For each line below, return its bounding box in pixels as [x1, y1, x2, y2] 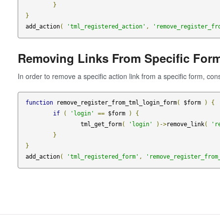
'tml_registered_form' [66, 153, 139, 161]
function [25, 99, 53, 107]
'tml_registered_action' [66, 23, 146, 30]
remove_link [166, 121, 204, 128]
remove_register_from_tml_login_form [53, 99, 177, 107]
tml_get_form [80, 121, 122, 128]
